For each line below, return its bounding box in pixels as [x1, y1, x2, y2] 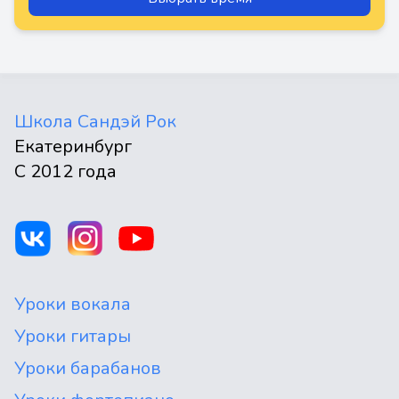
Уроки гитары [14, 324, 131, 348]
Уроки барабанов [14, 356, 161, 380]
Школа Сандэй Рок [14, 110, 176, 134]
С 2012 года [14, 159, 117, 183]
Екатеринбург [14, 134, 132, 159]
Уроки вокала [14, 292, 131, 316]
